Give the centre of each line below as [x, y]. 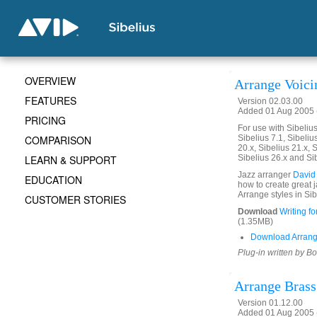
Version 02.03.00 [270, 101]
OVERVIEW [50, 81]
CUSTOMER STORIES [75, 200]
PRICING [45, 120]
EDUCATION [53, 180]
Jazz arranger [265, 175]
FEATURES [51, 100]
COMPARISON [58, 140]
